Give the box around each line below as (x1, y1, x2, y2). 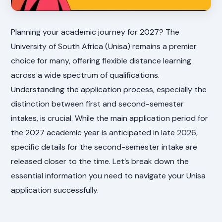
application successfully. (11, 184, 99, 195)
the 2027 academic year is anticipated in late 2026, (11, 127, 198, 138)
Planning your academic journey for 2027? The (11, 26, 180, 37)
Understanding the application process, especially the (11, 84, 207, 95)
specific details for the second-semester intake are (11, 141, 198, 152)
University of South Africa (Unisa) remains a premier (11, 41, 197, 52)
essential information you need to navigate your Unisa (11, 170, 206, 181)
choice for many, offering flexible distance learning (11, 55, 192, 66)
